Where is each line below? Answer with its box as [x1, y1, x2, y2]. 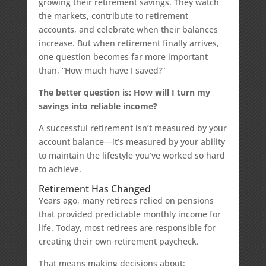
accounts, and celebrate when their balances [38, 24, 218, 35]
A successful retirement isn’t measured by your [38, 122, 227, 134]
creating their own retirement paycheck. [38, 236, 199, 247]
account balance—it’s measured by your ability [38, 136, 225, 147]
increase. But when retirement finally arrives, [38, 37, 219, 49]
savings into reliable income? [38, 100, 157, 112]
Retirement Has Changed [38, 182, 151, 195]
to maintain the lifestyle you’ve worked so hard [38, 150, 225, 161]
